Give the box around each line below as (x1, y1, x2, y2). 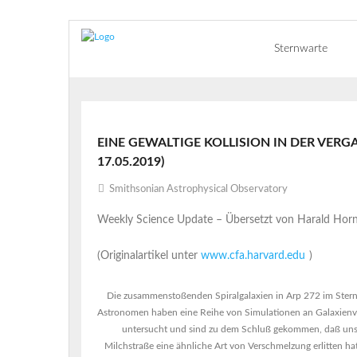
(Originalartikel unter (97, 250, 201, 261)
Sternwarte (274, 43, 328, 54)
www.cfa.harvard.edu (201, 250, 305, 261)
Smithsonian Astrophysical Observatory (109, 184, 288, 194)
